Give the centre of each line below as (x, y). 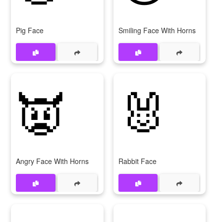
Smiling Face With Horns (157, 30)
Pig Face (30, 30)
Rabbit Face (137, 161)
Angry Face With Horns (52, 161)
